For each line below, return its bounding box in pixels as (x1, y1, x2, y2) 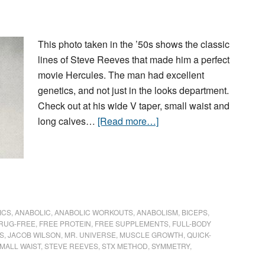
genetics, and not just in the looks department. (38, 83, 229, 97)
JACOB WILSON (8, 230, 61, 240)
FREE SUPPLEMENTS (95, 218, 169, 229)
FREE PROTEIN (39, 218, 91, 229)
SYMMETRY (151, 241, 190, 251)
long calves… (38, 114, 98, 128)
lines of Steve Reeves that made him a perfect (38, 52, 230, 66)
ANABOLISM (137, 207, 178, 218)
